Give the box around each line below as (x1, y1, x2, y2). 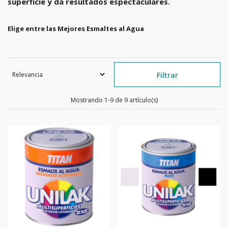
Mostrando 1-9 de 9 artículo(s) (70, 96, 158, 104)
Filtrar (156, 70, 178, 80)
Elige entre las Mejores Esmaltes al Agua (8, 24, 144, 33)
